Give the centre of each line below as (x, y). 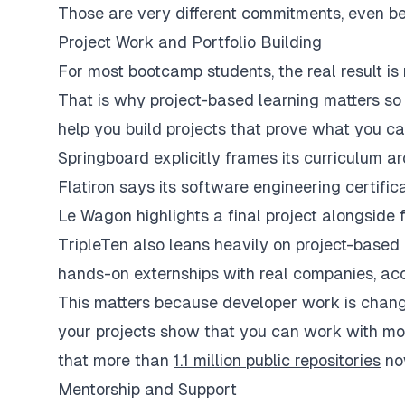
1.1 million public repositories (277, 360)
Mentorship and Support (147, 389)
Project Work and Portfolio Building (190, 42)
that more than (116, 360)
